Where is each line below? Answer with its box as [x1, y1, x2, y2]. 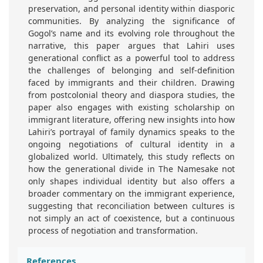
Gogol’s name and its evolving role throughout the [28, 28, 235, 39]
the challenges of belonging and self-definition [28, 65, 235, 76]
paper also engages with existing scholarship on [28, 102, 235, 113]
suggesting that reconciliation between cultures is [28, 200, 235, 212]
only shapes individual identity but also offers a [28, 176, 235, 187]
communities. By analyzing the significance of [28, 15, 235, 27]
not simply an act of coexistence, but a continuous [28, 213, 235, 224]
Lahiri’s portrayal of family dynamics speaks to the [28, 126, 235, 138]
